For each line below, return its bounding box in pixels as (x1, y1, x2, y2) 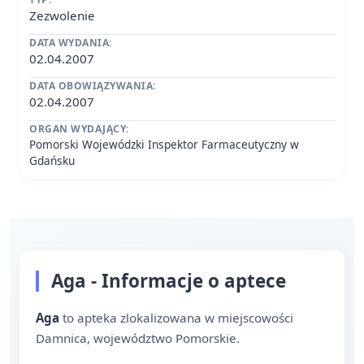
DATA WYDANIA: (29, 36, 112, 50)
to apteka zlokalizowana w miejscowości (59, 310, 293, 326)
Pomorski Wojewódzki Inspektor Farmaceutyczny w (29, 136, 299, 152)
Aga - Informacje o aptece (51, 268, 286, 293)
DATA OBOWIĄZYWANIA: (29, 79, 156, 93)
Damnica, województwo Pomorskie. (36, 330, 240, 346)
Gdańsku (29, 153, 75, 168)
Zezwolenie (29, 7, 95, 24)
